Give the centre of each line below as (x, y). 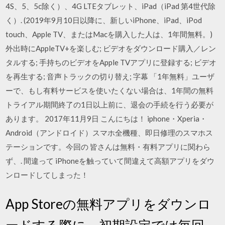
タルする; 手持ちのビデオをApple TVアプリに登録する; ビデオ (111, 62)
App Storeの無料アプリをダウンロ (108, 204)
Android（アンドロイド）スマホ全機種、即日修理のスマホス (109, 133)
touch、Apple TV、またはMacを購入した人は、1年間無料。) (109, 34)
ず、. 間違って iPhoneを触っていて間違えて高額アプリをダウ (110, 161)
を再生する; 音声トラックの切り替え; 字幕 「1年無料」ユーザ (110, 76)
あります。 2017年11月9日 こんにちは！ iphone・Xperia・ (106, 119)
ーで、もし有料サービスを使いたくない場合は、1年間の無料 (110, 90)
